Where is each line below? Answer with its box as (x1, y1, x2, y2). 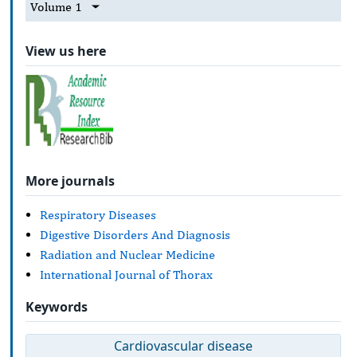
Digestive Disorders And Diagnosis (40, 226, 230, 242)
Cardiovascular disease (114, 337, 253, 355)
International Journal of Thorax (40, 266, 213, 282)
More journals (25, 172, 115, 190)
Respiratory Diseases (40, 206, 156, 222)
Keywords (25, 298, 88, 316)
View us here (25, 41, 106, 60)
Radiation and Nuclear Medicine (40, 246, 215, 262)
